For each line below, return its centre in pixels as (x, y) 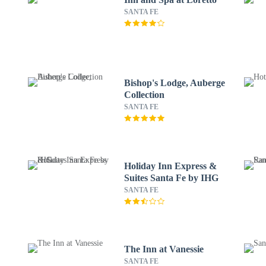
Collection (144, 95)
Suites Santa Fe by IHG (171, 178)
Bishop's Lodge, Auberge (174, 83)
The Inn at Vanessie (164, 249)
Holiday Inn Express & (170, 166)
